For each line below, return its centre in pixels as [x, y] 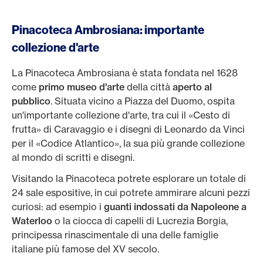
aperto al [192, 87]
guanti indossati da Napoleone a [175, 207]
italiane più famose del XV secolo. [87, 249]
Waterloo [33, 221]
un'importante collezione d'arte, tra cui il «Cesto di [121, 115]
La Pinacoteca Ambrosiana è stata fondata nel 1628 [125, 73]
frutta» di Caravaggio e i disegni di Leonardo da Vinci [128, 129]
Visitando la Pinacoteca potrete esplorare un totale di [129, 178]
